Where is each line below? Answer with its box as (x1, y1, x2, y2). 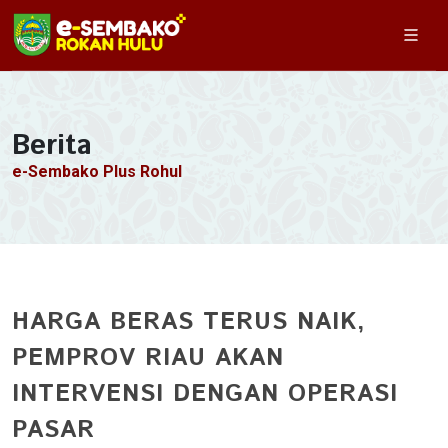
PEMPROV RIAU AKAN (12, 341, 284, 375)
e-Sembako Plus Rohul (12, 162, 182, 181)
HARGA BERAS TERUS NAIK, (12, 305, 366, 339)
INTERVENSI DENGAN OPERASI (12, 377, 398, 411)
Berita (12, 126, 92, 166)
